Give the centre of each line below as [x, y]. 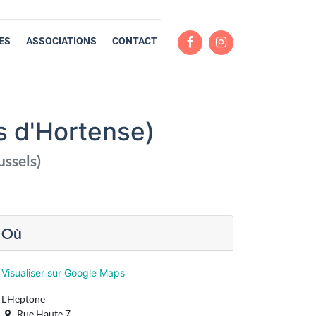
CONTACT [134, 41]
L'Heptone [23, 299]
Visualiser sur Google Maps [63, 273]
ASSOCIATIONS [61, 41]
